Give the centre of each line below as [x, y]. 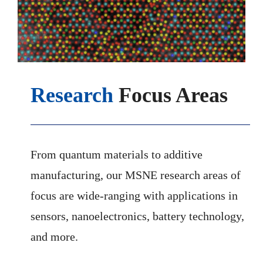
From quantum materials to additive [117, 155]
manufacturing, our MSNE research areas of [136, 175]
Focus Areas [171, 95]
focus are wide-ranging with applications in [134, 196]
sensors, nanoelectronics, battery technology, [138, 216]
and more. [55, 237]
